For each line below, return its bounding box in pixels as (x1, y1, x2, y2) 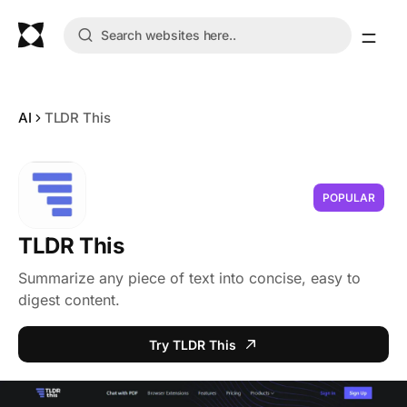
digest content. (18, 291, 120, 309)
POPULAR (323, 190, 375, 204)
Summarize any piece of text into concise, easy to (18, 269, 361, 287)
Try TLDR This (149, 336, 236, 352)
